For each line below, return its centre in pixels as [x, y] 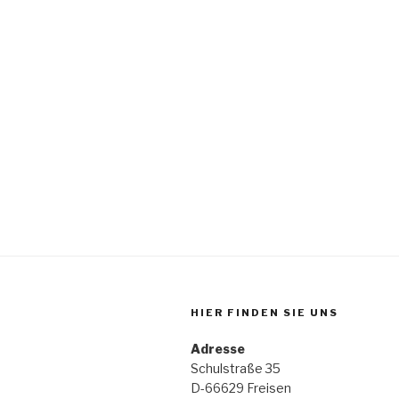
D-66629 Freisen [241, 387]
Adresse [218, 348]
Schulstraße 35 [236, 368]
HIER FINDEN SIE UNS [265, 312]
